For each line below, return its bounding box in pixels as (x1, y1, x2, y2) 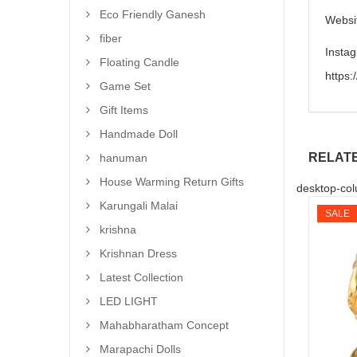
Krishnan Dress (100, 247, 177, 260)
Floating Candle (100, 56, 179, 69)
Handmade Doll (100, 127, 178, 140)
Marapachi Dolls (100, 343, 181, 355)
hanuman (100, 151, 147, 164)
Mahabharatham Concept (100, 319, 229, 331)
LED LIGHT (100, 295, 158, 308)
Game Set (100, 80, 151, 92)
